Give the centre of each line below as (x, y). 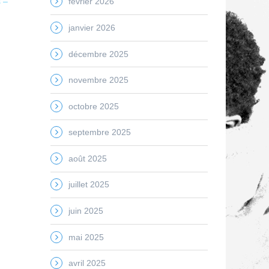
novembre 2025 (98, 80)
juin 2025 (86, 211)
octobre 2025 (93, 106)
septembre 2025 (99, 132)
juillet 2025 (89, 185)
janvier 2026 (92, 27)
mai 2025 (86, 237)
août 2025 (87, 158)
